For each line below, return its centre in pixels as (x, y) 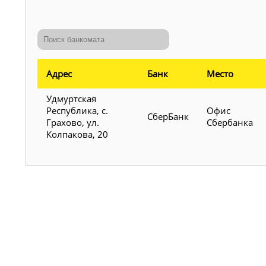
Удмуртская (71, 98)
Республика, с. (77, 110)
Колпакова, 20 (77, 134)
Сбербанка (230, 122)
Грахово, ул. (73, 122)
